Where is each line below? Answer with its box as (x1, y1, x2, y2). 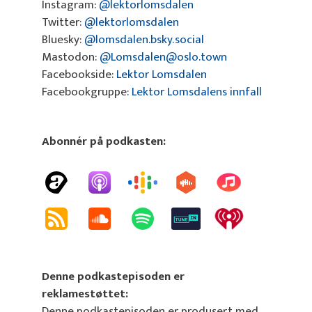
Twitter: (42, 13, 84, 33)
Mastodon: (42, 47, 100, 68)
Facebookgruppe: (42, 82, 132, 102)
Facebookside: (42, 65, 116, 85)
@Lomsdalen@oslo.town (100, 47, 227, 68)
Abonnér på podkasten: (42, 131, 166, 151)
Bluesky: (42, 30, 84, 50)
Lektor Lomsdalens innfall (132, 82, 262, 102)
